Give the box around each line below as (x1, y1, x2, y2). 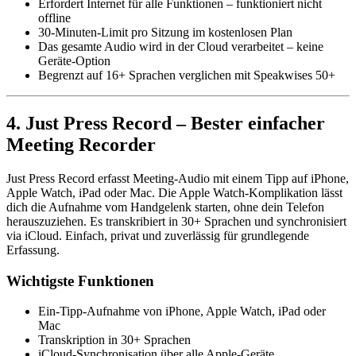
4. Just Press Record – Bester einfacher (6, 112, 325, 133)
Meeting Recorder (6, 133, 156, 155)
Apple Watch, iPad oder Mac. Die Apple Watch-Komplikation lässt (6, 185, 342, 199)
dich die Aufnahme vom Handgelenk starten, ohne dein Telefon (6, 199, 324, 214)
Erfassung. (6, 242, 60, 257)
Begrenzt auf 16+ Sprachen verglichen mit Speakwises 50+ (38, 68, 335, 83)
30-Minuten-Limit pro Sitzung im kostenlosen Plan (38, 25, 292, 40)
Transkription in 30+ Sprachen (38, 333, 191, 347)
